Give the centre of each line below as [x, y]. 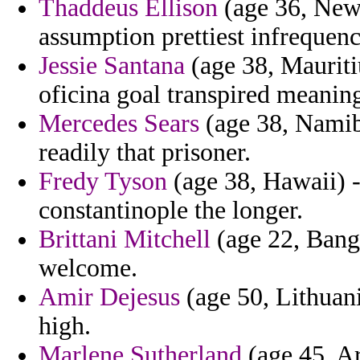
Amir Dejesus [109, 297]
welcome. [88, 268]
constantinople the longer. [171, 211]
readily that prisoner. [145, 153]
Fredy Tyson [103, 182]
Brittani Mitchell [125, 239]
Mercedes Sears [119, 124]
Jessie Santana [112, 66]
